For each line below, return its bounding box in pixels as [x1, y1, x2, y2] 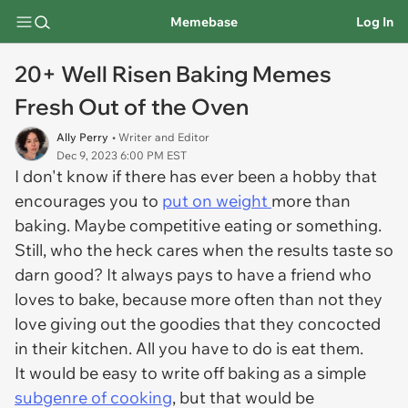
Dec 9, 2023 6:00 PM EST [56, 148, 187, 162]
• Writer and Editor [112, 130, 209, 144]
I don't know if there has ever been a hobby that [15, 166, 377, 187]
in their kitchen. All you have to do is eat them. [15, 338, 363, 359]
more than [271, 190, 351, 211]
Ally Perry [56, 130, 108, 144]
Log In [356, 13, 393, 30]
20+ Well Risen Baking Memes [15, 60, 331, 87]
